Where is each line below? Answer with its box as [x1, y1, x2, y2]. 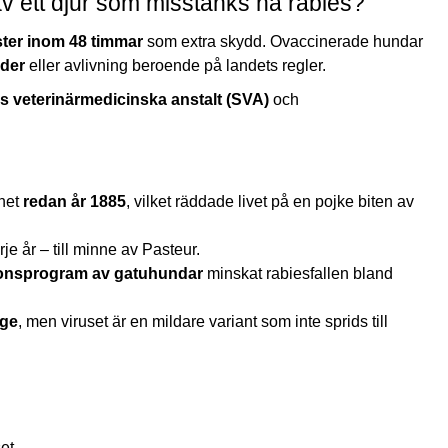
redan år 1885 [23, 192, 126, 210]
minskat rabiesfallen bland [203, 264, 393, 282]
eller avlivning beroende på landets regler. [25, 56, 326, 74]
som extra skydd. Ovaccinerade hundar [143, 32, 423, 50]
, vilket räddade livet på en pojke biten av [126, 192, 414, 210]
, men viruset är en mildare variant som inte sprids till [18, 312, 388, 330]
